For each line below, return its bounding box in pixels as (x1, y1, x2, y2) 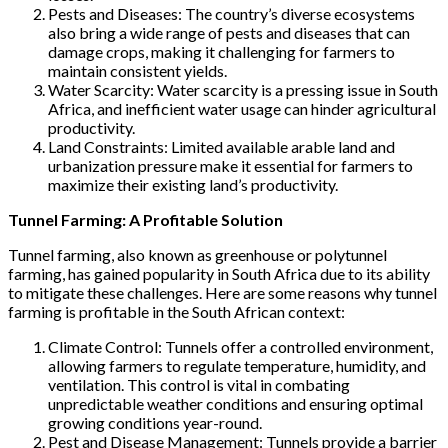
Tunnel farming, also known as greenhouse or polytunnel (8, 244, 387, 264)
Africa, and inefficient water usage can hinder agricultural (48, 98, 436, 118)
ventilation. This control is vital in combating (48, 374, 350, 394)
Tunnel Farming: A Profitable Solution (8, 209, 283, 229)
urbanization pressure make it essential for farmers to (48, 155, 413, 175)
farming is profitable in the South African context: (8, 301, 345, 321)
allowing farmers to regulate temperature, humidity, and (48, 355, 426, 375)
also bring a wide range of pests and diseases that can (48, 22, 410, 42)
